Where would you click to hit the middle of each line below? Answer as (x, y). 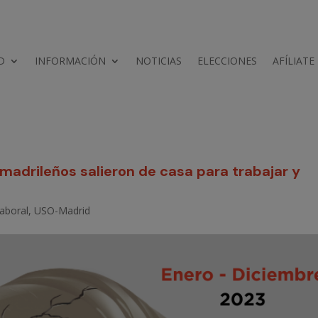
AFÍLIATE (294, 60)
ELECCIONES (227, 60)
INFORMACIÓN (71, 60)
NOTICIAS (159, 60)
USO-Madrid (62, 210)
